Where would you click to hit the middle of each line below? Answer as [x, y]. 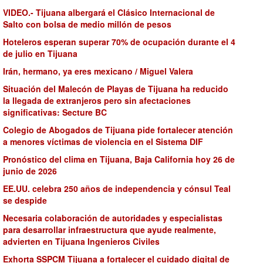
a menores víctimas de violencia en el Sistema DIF [103, 141]
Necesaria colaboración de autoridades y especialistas [113, 218]
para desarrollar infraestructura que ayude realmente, [109, 230]
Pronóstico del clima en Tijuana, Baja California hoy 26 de [119, 159]
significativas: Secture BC [56, 112]
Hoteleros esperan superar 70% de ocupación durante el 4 [119, 42]
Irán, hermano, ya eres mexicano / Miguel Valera [98, 71]
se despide [25, 200]
